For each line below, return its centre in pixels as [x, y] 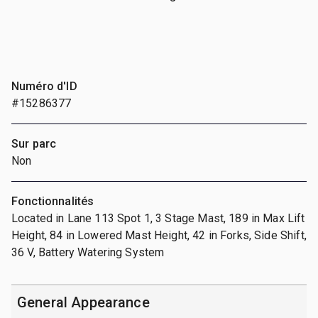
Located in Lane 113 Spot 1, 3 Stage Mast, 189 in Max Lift [158, 218]
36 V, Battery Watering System [88, 252]
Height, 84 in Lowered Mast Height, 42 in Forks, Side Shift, [159, 235]
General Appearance [83, 302]
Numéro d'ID [44, 86]
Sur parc [34, 143]
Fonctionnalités [53, 201]
